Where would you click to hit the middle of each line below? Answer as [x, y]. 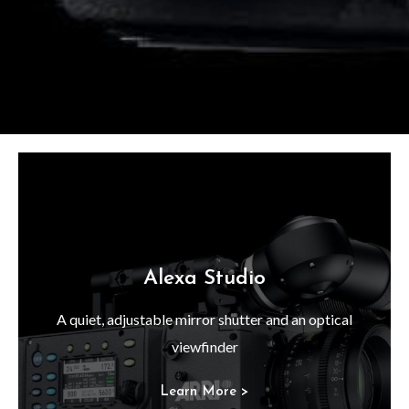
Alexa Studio [204, 278]
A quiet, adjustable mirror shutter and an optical [204, 319]
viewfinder [204, 346]
